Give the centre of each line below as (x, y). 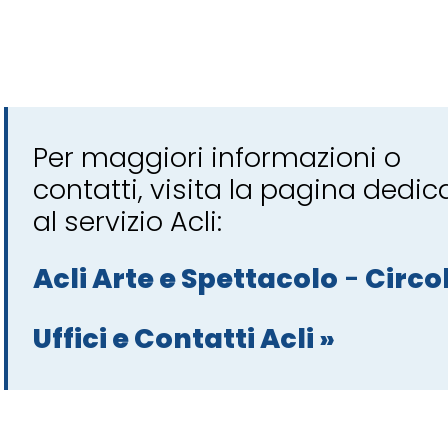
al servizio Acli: (128, 221)
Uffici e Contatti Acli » (184, 338)
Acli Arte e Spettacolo (186, 278)
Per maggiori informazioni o (217, 157)
